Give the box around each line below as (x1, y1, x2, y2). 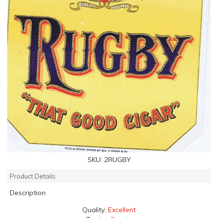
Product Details (10, 172, 55, 180)
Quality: (82, 205, 108, 214)
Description (10, 188, 46, 197)
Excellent (108, 205, 136, 214)
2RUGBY (104, 155, 131, 164)
